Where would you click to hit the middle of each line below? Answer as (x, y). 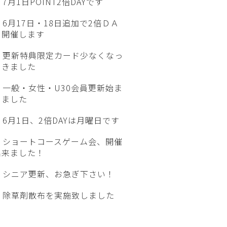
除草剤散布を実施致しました (58, 195)
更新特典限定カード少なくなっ (63, 55)
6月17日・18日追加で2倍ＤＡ (61, 23)
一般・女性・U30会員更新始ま (62, 88)
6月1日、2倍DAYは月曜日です (61, 120)
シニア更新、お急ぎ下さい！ (58, 174)
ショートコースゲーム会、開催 (62, 141)
